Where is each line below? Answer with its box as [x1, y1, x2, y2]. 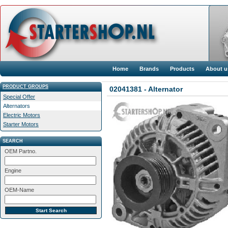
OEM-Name [5, 187, 34, 193]
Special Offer [3, 94, 35, 100]
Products [170, 66, 194, 72]
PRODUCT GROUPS [3, 84, 48, 89]
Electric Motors [3, 112, 40, 118]
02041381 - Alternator [109, 85, 183, 93]
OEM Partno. [5, 148, 37, 154]
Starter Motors [3, 121, 39, 127]
